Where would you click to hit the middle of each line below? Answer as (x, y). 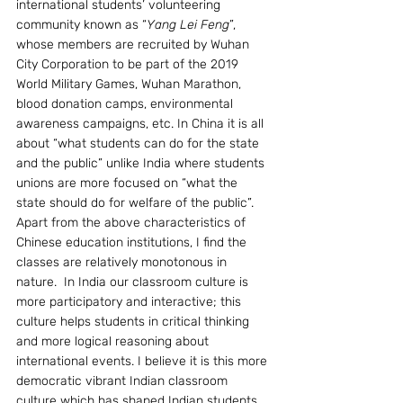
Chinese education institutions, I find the (133, 242)
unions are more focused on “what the (129, 183)
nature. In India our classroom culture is (134, 282)
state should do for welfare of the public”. (135, 202)
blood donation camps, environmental (126, 103)
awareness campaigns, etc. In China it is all (142, 123)
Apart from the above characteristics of (133, 222)
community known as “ (81, 24)
